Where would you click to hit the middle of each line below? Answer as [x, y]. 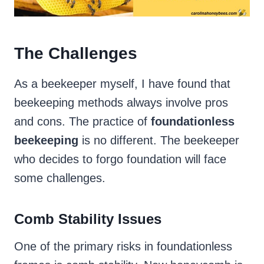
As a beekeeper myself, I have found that [122, 84]
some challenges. [60, 178]
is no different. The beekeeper [159, 141]
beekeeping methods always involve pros [121, 103]
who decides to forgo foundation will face [120, 159]
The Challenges [76, 54]
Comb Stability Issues [88, 219]
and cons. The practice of [82, 122]
